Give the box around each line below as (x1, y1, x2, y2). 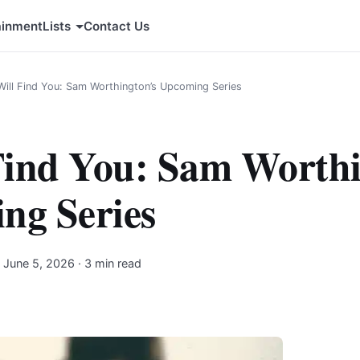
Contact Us (84, 18, 150, 34)
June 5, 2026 (3, 256, 75, 271)
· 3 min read (75, 256, 141, 271)
